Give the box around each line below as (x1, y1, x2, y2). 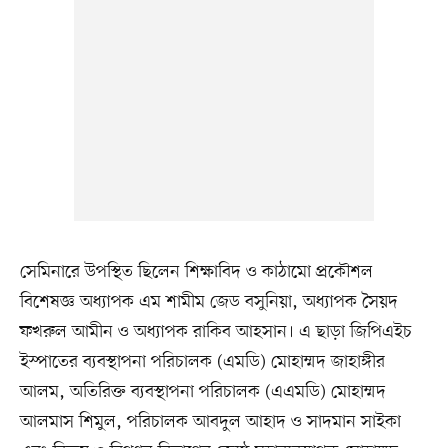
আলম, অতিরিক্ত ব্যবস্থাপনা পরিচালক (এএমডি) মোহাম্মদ (19, 379, 386, 404)
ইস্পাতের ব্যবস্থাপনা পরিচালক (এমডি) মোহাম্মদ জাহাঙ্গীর (19, 349, 385, 374)
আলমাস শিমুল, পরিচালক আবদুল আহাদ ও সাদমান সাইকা (19, 409, 401, 434)
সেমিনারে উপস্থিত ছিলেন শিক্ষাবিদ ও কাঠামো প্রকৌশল (19, 259, 373, 284)
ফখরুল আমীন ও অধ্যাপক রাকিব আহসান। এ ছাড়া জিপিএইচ (19, 319, 412, 344)
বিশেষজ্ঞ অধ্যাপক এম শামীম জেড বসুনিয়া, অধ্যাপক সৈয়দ (19, 289, 398, 314)
